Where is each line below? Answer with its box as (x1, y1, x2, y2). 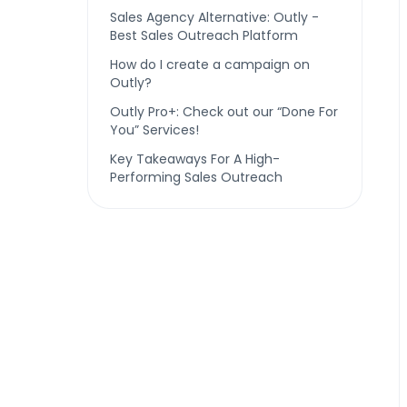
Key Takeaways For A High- (110, 150, 280, 168)
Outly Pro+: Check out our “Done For (110, 103, 338, 121)
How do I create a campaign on (110, 55, 310, 74)
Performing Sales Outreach (110, 168, 283, 186)
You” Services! (110, 121, 199, 139)
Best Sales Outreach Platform (110, 26, 298, 45)
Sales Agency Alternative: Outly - (110, 8, 319, 26)
